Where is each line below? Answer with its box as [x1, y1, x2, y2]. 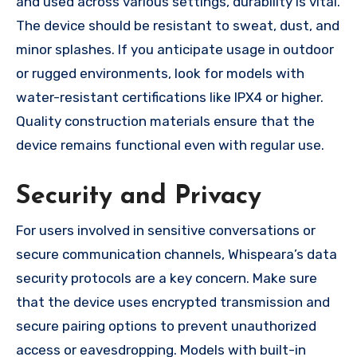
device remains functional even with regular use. [16, 136, 324, 153]
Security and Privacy [16, 183, 261, 210]
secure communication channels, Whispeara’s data [16, 245, 337, 262]
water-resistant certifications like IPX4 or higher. [16, 88, 324, 105]
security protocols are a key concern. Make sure [16, 269, 317, 286]
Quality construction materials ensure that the [16, 112, 315, 129]
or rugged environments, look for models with [16, 65, 304, 81]
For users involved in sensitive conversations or [16, 222, 316, 238]
